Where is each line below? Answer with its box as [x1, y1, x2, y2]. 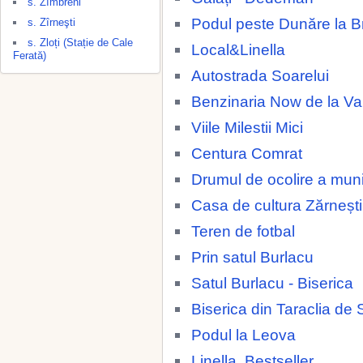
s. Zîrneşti [28, 16, 75, 28]
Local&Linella [191, 41, 285, 58]
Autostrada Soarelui [191, 66, 329, 84]
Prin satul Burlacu [191, 248, 314, 266]
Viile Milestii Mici [191, 118, 303, 136]
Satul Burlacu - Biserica [191, 274, 353, 292]
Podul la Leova [191, 326, 296, 344]
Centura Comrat [191, 144, 302, 162]
